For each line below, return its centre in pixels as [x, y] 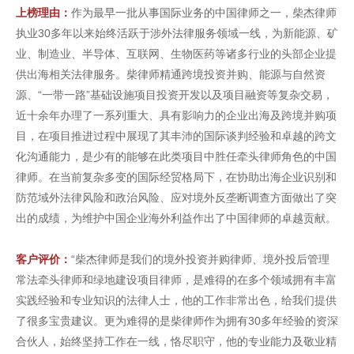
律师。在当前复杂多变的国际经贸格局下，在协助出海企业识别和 [176, 177]
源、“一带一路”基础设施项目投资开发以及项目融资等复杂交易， [175, 95]
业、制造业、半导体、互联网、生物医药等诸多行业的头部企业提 [176, 54]
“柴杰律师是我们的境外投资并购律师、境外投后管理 [200, 259]
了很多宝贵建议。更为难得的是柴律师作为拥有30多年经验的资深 [177, 321]
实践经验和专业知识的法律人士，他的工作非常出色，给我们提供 [176, 300]
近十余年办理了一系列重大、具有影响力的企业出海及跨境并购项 [176, 115]
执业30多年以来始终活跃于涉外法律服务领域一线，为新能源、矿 [177, 33]
